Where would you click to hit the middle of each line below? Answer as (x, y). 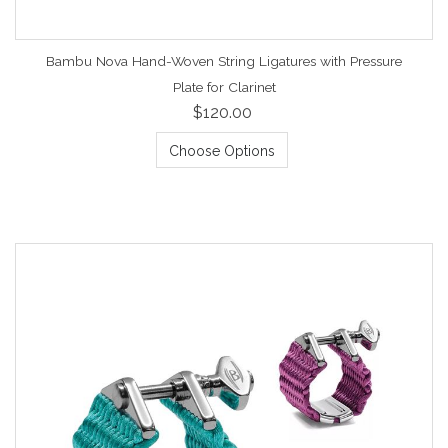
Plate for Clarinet (224, 86)
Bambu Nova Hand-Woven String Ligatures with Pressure (224, 60)
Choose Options (221, 150)
